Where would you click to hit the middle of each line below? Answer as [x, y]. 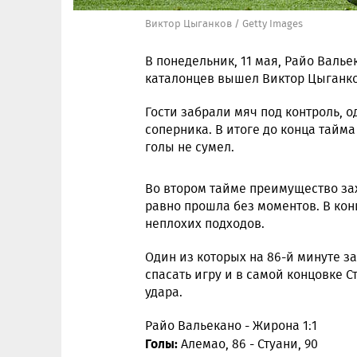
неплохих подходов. [205, 224]
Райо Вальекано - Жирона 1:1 [231, 326]
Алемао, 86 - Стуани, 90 [249, 344]
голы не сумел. [190, 147]
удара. [164, 292]
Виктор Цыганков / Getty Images [224, 24]
